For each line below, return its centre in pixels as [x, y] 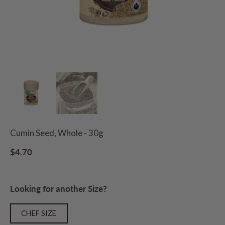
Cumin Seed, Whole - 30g [57, 133]
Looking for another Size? [59, 189]
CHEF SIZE [39, 213]
